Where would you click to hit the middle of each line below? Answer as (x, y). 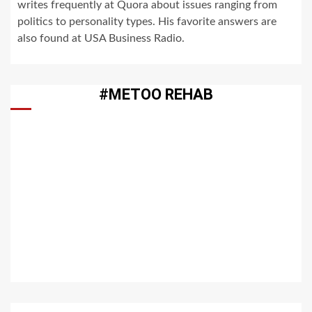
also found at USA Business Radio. (101, 38)
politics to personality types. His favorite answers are (147, 21)
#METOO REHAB (156, 94)
